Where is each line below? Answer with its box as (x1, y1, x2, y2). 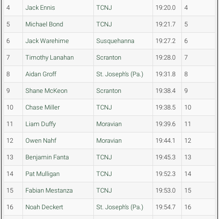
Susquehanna (96, 37, 134, 45)
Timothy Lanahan (25, 54, 74, 62)
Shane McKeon (25, 87, 67, 95)
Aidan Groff (25, 70, 56, 78)
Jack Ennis (25, 4, 55, 12)
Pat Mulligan (25, 170, 60, 178)
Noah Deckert (25, 203, 63, 211)
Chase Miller (25, 104, 60, 111)
